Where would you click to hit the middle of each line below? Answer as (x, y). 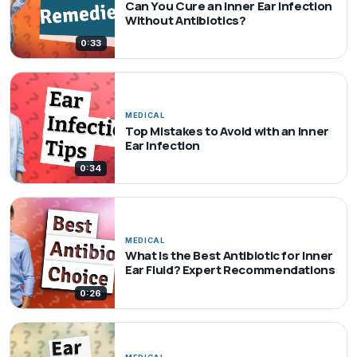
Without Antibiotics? (185, 20)
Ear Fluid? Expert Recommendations (230, 270)
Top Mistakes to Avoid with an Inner (227, 131)
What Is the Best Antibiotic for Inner (229, 256)
